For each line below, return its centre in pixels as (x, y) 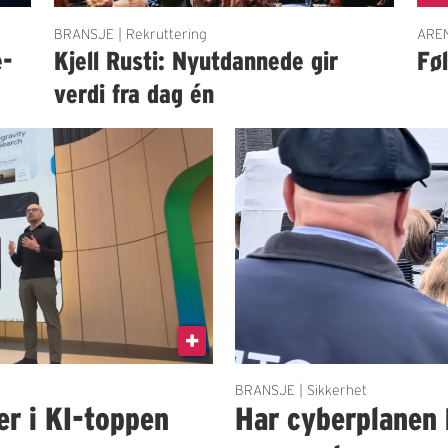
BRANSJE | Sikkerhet (301, 390)
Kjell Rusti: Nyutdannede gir (195, 60)
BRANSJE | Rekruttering (130, 33)
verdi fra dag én (133, 93)
